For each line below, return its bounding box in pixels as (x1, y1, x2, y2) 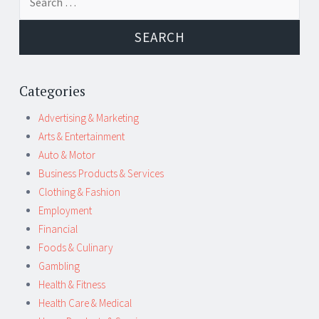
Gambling (38, 258, 80, 273)
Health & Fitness (38, 277, 105, 291)
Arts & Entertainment (38, 129, 125, 143)
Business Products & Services (38, 166, 164, 180)
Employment (38, 203, 92, 217)
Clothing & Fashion (38, 184, 120, 199)
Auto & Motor (38, 147, 95, 162)
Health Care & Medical (38, 296, 132, 310)
